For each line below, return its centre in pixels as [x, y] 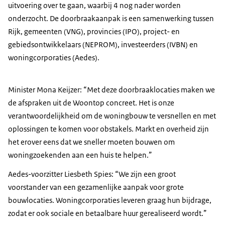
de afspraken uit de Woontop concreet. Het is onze [91, 103]
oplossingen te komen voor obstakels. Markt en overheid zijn [108, 129]
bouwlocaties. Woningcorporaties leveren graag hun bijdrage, [110, 200]
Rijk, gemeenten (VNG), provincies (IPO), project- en [94, 32]
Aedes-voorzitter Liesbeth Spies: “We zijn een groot [92, 174]
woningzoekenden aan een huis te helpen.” [80, 155]
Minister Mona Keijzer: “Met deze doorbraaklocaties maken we [111, 90]
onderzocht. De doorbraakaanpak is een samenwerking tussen [111, 19]
